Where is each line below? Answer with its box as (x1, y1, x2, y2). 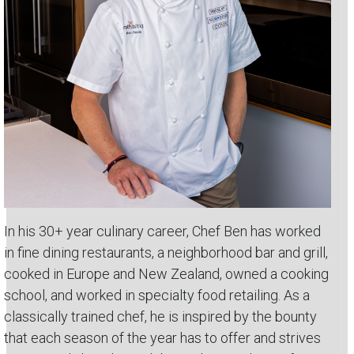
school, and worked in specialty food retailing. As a (4, 287, 310, 303)
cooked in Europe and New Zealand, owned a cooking (4, 265, 329, 282)
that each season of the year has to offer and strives (4, 330, 321, 346)
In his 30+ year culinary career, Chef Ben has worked (4, 223, 321, 239)
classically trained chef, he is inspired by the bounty (4, 308, 317, 325)
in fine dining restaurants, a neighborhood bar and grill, (4, 244, 328, 261)
